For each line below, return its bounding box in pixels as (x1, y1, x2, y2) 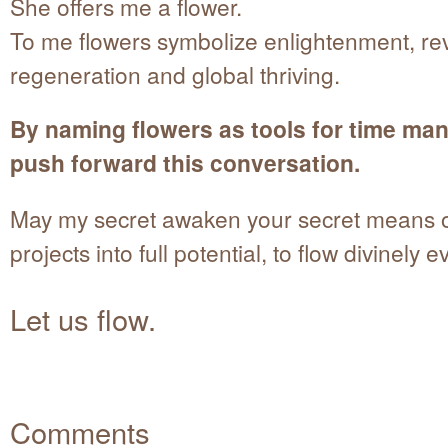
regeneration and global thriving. (10, 58, 340, 91)
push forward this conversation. (10, 145, 360, 179)
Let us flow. (10, 297, 156, 339)
